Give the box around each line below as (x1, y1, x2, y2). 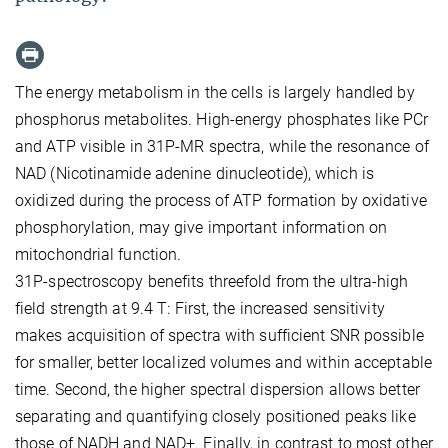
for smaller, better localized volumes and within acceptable (15, 352, 432, 372)
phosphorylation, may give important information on (15, 217, 388, 237)
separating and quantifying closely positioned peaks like (15, 406, 416, 426)
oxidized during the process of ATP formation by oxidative (15, 190, 427, 210)
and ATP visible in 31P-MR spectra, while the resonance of (15, 136, 429, 156)
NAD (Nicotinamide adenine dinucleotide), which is (15, 163, 374, 183)
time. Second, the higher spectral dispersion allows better (15, 379, 420, 399)
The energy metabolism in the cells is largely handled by (15, 82, 415, 102)
